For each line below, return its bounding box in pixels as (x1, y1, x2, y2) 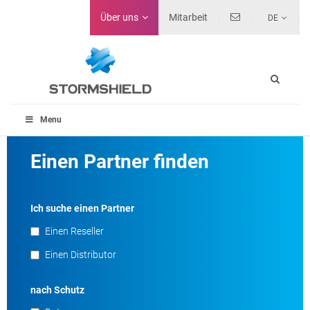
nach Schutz (30, 284, 85, 296)
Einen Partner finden (30, 150, 210, 174)
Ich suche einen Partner (30, 203, 135, 215)
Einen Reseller (43, 226, 104, 237)
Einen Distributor (43, 249, 117, 261)
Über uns (100, 12, 138, 23)
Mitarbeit (169, 12, 208, 23)
